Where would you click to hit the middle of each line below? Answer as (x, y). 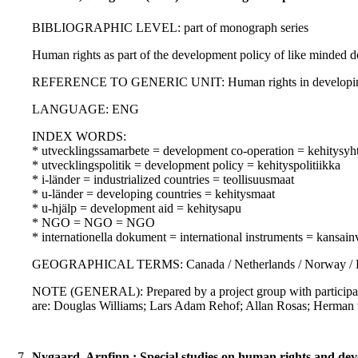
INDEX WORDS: (79, 137)
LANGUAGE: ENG (86, 109)
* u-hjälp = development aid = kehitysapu (137, 209)
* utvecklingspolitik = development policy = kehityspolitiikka (186, 165)
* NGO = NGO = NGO (93, 223)
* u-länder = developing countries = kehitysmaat (153, 194)
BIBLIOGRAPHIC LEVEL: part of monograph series (170, 28)
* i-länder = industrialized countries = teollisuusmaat (163, 180)
